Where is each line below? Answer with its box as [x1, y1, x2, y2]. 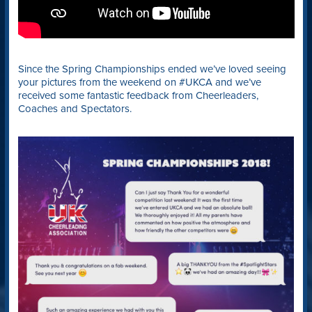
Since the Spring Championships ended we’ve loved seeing [17, 63, 286, 76]
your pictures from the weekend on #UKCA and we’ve [17, 76, 261, 89]
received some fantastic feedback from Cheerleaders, [17, 89, 258, 102]
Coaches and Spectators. [17, 102, 132, 116]
